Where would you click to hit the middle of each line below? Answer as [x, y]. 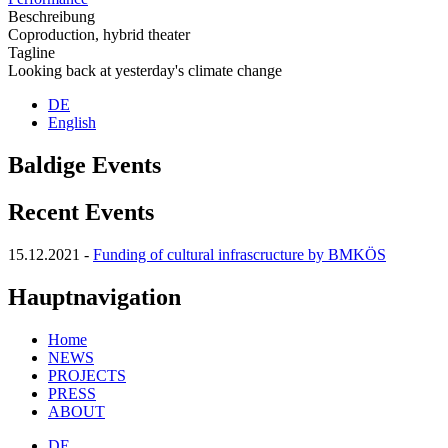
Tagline [31, 53]
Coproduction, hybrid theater [99, 35]
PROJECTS [87, 375]
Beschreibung [51, 17]
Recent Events [81, 212]
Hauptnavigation [94, 297]
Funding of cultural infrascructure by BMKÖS [239, 255]
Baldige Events [84, 165]
